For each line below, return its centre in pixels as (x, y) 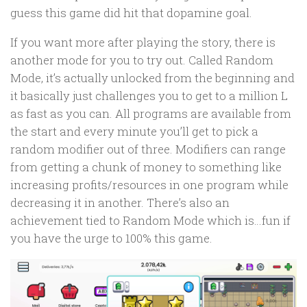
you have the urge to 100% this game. (111, 238)
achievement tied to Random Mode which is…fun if (150, 220)
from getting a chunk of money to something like (146, 167)
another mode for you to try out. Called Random (142, 60)
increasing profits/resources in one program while (149, 184)
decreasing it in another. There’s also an (120, 202)
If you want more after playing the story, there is (143, 42)
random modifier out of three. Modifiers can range (148, 149)
